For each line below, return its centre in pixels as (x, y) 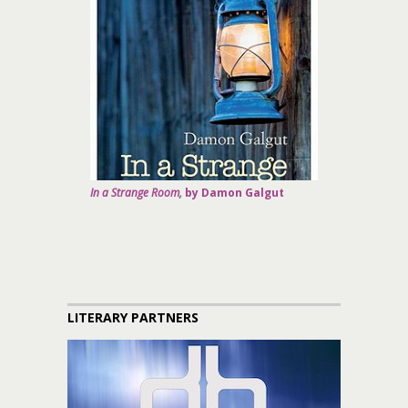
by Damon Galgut (233, 193)
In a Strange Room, (136, 193)
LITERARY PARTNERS (133, 317)
